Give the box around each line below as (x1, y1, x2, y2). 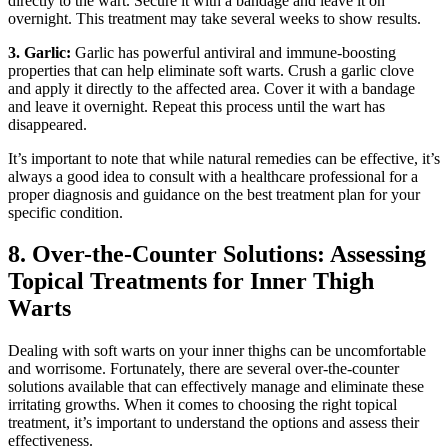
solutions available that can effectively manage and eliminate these (8, 378, 424, 396)
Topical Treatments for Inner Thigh (8, 268, 374, 295)
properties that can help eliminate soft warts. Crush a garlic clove (8, 61, 414, 79)
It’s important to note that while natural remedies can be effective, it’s (8, 149, 440, 167)
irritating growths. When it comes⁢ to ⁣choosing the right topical (8, 396, 397, 414)
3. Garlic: (8, 43, 71, 61)
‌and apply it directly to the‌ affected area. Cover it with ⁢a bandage (8, 79, 415, 97)
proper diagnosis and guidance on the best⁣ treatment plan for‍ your (8, 185, 420, 203)
